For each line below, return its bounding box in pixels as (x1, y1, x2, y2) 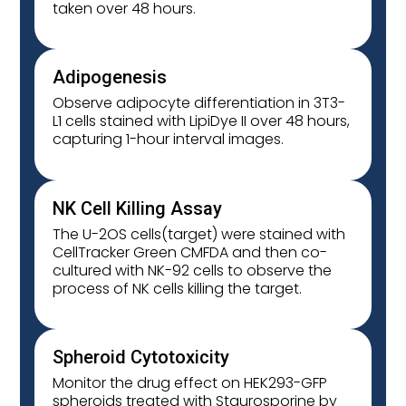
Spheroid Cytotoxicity (53, 346, 230, 369)
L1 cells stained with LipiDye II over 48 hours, (53, 111, 351, 132)
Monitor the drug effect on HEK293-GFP (53, 372, 328, 394)
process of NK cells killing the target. (53, 277, 303, 299)
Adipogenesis (53, 66, 168, 89)
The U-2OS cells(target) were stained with (53, 223, 346, 245)
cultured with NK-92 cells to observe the (53, 259, 333, 281)
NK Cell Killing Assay (53, 197, 223, 219)
